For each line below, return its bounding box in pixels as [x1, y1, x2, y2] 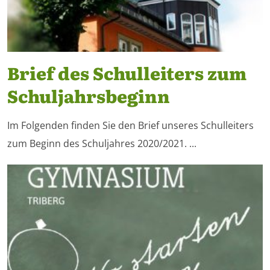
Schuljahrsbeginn [7, 83, 170, 108]
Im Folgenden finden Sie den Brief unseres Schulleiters [7, 119, 254, 132]
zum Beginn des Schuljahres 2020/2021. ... [7, 137, 196, 150]
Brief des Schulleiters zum [7, 60, 246, 86]
